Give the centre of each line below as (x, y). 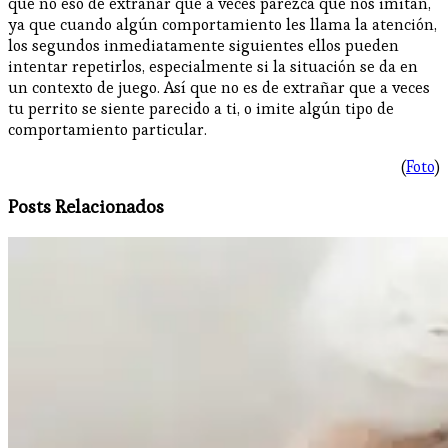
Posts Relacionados (86, 207)
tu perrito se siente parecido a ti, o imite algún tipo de (201, 108)
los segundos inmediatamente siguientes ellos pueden (203, 45)
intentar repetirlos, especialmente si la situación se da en (213, 66)
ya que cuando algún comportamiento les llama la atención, (222, 24)
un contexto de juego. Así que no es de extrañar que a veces (219, 87)
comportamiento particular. (107, 129)
